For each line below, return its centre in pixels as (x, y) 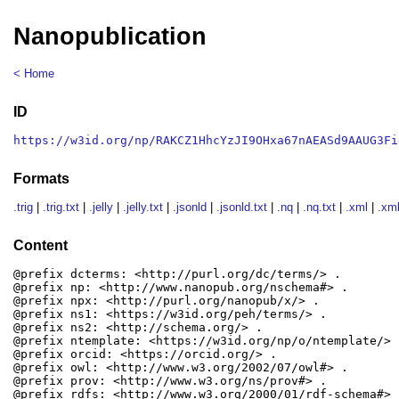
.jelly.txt (143, 208)
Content (41, 245)
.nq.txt (320, 208)
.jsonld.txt (242, 208)
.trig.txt (61, 208)
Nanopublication (110, 37)
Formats (42, 178)
